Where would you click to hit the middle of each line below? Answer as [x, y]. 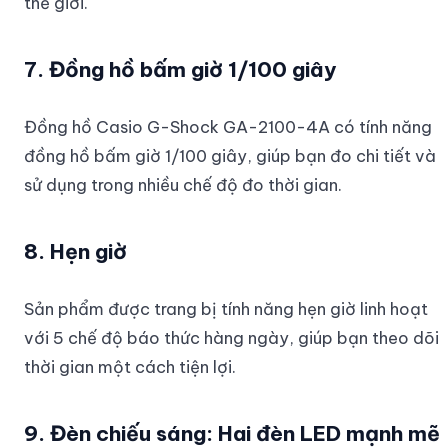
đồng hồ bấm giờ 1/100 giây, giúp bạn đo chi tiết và [230, 155]
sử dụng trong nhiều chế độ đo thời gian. [183, 184]
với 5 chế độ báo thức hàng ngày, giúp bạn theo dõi [231, 337]
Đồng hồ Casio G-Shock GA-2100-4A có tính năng [228, 126]
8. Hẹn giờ [75, 251]
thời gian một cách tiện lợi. [130, 366]
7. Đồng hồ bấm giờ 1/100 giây [180, 69]
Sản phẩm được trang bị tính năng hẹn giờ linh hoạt [226, 308]
